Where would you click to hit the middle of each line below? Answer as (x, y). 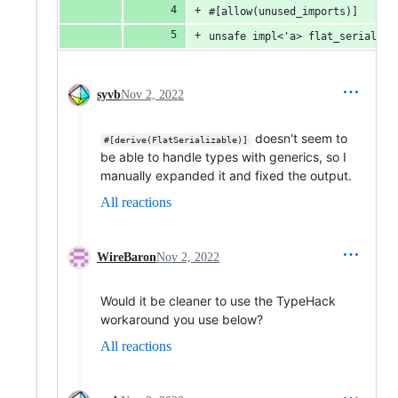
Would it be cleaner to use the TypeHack (218, 301)
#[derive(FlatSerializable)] (175, 140)
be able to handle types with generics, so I (223, 157)
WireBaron (127, 257)
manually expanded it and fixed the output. (226, 175)
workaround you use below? (182, 319)
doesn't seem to (301, 138)
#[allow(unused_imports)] (283, 12)
